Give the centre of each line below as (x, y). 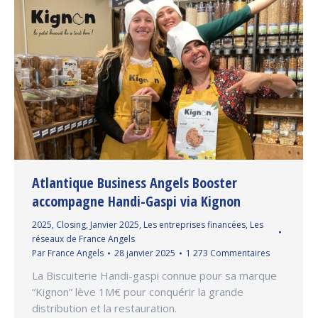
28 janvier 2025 (145, 253)
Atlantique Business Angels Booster (135, 183)
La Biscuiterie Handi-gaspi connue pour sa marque (154, 276)
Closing (71, 225)
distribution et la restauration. (104, 308)
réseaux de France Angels (83, 239)
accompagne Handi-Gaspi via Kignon (136, 202)
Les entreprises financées (194, 225)
